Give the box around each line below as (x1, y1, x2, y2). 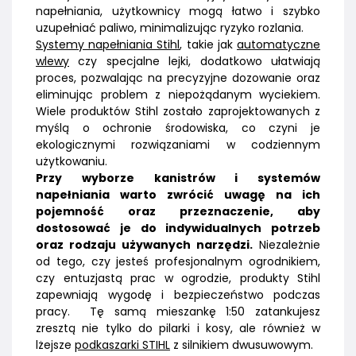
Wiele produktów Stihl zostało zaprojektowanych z (36, 103, 320, 120)
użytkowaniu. (36, 153, 107, 170)
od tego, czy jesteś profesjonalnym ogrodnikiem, (36, 253, 320, 270)
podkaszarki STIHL (75, 337, 170, 354)
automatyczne (237, 37, 321, 53)
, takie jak (180, 37, 238, 53)
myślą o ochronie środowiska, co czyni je (36, 120, 320, 137)
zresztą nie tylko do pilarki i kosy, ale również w (36, 320, 320, 337)
